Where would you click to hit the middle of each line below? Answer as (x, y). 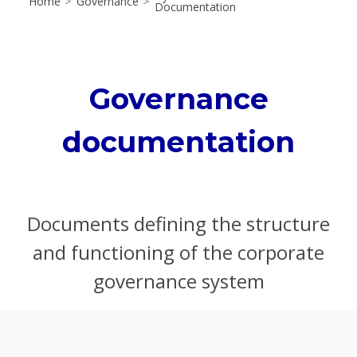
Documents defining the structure (178, 223)
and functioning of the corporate (178, 252)
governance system (178, 280)
